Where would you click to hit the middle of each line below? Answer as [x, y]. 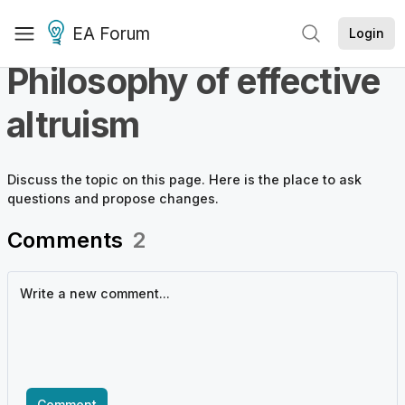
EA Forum [111, 34]
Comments [65, 240]
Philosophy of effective [193, 81]
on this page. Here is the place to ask [240, 180]
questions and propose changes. [113, 199]
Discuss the [47, 180]
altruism [73, 124]
